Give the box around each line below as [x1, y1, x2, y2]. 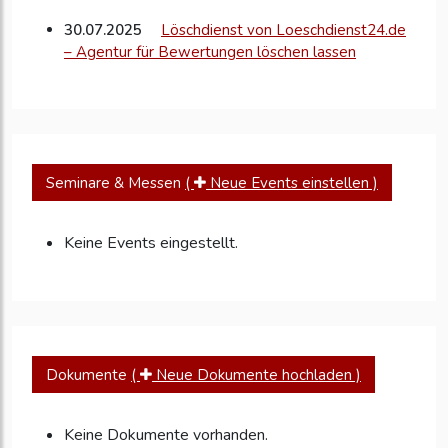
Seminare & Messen [46, 172, 185, 193]
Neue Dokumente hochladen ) [152, 364, 361, 385]
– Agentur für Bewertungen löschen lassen [64, 42, 356, 63]
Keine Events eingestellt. [64, 232, 238, 255]
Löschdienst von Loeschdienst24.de [161, 20, 406, 41]
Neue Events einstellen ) [206, 172, 378, 193]
